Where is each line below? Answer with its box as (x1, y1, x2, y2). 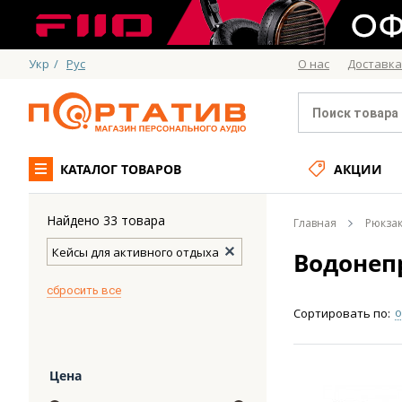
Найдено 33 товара (47, 212, 165, 229)
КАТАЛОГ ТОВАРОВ (60, 161, 181, 178)
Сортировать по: (293, 305, 390, 322)
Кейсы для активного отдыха (52, 244, 219, 260)
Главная (293, 215, 336, 231)
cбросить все (47, 284, 121, 297)
